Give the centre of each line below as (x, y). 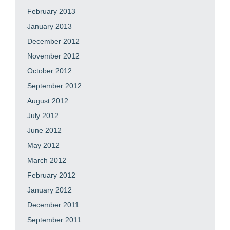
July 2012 (43, 115)
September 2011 (54, 219)
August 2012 (48, 100)
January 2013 (50, 26)
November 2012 (53, 56)
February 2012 (51, 175)
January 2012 (50, 190)
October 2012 (50, 71)
